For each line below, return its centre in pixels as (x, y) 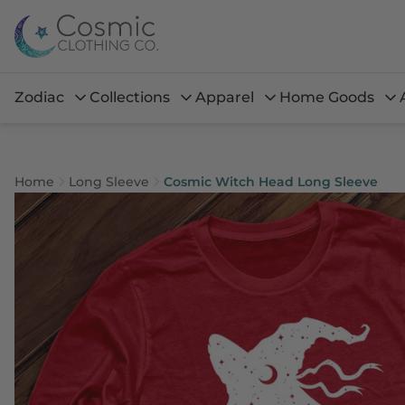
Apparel (225, 97)
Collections (130, 97)
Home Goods (327, 97)
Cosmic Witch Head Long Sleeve (271, 182)
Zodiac (39, 97)
